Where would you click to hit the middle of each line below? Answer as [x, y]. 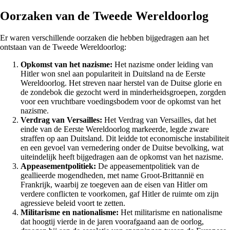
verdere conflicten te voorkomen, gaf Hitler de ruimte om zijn [120, 194]
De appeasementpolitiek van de [148, 166]
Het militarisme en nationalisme [170, 212]
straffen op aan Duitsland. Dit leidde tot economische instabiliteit [125, 138]
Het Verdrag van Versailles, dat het [159, 120]
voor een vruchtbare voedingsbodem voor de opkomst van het [121, 101]
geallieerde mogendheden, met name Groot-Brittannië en [112, 175]
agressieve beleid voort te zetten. [73, 203]
